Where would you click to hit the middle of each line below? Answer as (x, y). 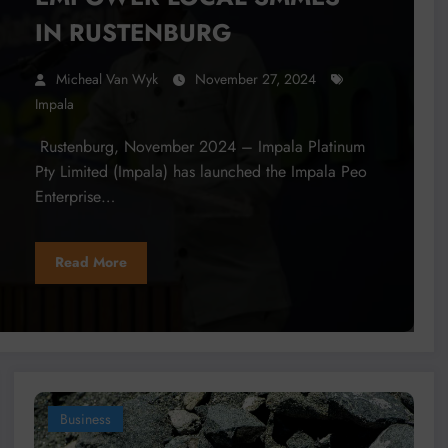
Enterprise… (74, 196)
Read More (90, 262)
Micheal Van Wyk (106, 78)
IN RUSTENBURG (133, 32)
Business (85, 418)
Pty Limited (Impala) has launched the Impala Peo (200, 171)
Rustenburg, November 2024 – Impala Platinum (199, 146)
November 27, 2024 (255, 78)
